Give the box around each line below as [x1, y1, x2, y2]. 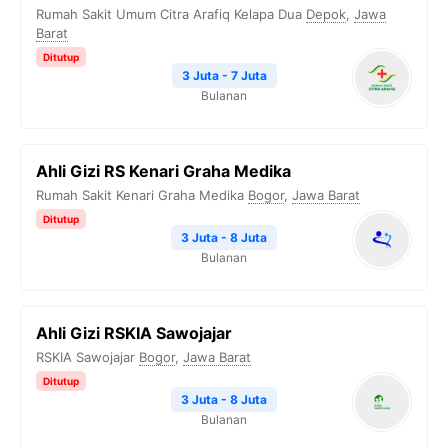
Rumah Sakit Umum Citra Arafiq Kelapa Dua [36, 6, 302, 22]
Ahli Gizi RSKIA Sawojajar [36, 323, 232, 343]
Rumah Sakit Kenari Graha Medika [36, 187, 244, 203]
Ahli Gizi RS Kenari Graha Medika [36, 161, 291, 181]
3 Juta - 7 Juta [181, 68, 267, 83]
